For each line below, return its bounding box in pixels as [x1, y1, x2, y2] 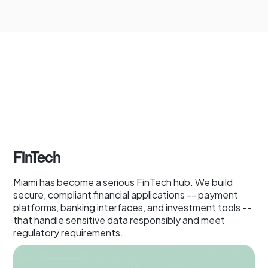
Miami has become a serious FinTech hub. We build [13, 175, 233, 188]
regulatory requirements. [13, 226, 124, 239]
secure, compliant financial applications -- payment [13, 188, 239, 201]
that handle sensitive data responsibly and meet [13, 213, 226, 226]
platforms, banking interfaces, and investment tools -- [13, 200, 252, 214]
